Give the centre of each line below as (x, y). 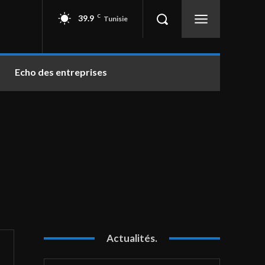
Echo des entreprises (61, 72)
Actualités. (132, 238)
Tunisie (116, 18)
